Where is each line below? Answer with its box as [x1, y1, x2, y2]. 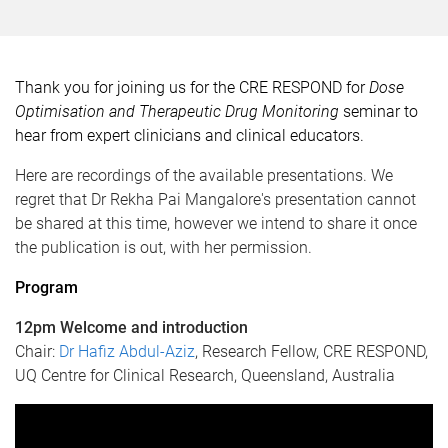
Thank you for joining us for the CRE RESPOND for [15, 78, 369, 97]
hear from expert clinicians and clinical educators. [15, 126, 364, 145]
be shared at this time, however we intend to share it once [15, 214, 417, 233]
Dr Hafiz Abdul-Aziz [59, 342, 195, 361]
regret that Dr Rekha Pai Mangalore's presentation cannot [15, 190, 416, 209]
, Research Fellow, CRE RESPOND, [195, 342, 428, 361]
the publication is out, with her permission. [15, 238, 312, 257]
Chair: [15, 342, 59, 361]
